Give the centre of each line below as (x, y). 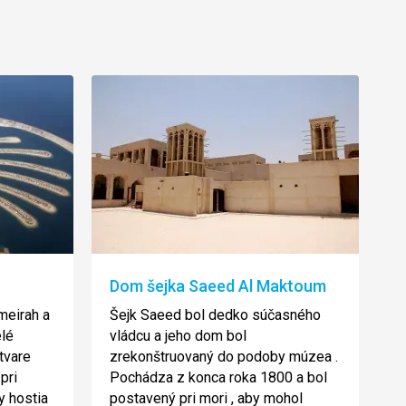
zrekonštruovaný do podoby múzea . (224, 357)
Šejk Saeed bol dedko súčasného (215, 315)
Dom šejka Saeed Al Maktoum (218, 286)
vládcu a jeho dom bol (178, 336)
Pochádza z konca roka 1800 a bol (218, 377)
